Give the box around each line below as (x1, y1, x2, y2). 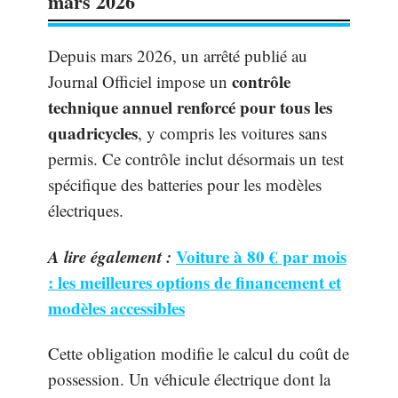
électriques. (48, 199, 123, 221)
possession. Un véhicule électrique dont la (48, 368, 330, 390)
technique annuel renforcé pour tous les (48, 95, 332, 119)
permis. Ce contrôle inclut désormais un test (48, 147, 344, 170)
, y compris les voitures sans (138, 122, 327, 144)
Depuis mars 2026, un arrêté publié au (48, 44, 307, 67)
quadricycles (48, 121, 138, 145)
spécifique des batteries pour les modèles (48, 173, 322, 195)
